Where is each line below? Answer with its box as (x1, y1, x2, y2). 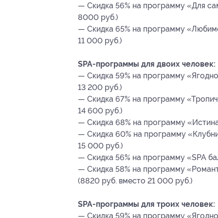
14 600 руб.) (78, 106, 123, 116)
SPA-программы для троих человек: (78, 200, 215, 209)
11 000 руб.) (78, 36, 122, 46)
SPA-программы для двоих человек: (78, 59, 216, 69)
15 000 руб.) (78, 141, 123, 151)
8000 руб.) (78, 13, 118, 22)
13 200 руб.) (78, 83, 122, 92)
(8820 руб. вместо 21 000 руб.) (78, 176, 193, 186)
